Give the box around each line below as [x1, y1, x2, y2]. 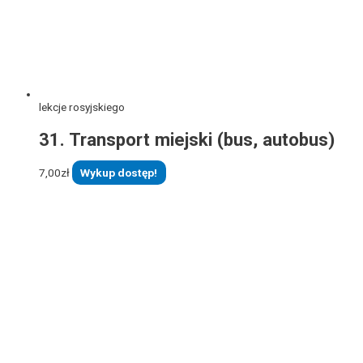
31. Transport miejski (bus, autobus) [39, 129, 335, 151]
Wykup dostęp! [80, 165, 158, 179]
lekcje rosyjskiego [39, 100, 125, 113]
